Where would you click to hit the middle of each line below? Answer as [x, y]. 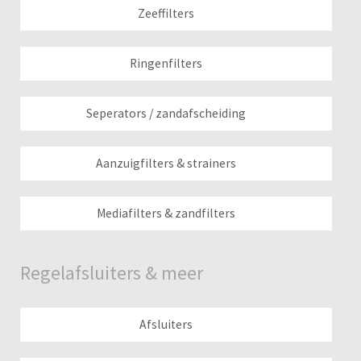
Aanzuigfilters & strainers [166, 163]
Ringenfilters [166, 63]
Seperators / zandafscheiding [166, 113]
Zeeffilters [166, 13]
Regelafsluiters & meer [112, 273]
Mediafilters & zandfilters [166, 213]
